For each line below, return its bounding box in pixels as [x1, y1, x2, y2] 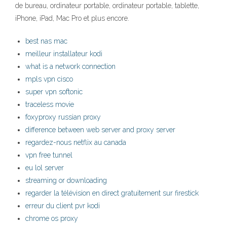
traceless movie [25, 100, 74, 109]
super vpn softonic [25, 88, 83, 96]
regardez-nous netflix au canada [25, 138, 126, 147]
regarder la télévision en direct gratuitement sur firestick [25, 189, 199, 198]
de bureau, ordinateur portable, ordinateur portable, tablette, [15, 2, 199, 10]
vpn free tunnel [25, 151, 72, 160]
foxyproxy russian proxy [25, 113, 101, 122]
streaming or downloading [25, 176, 107, 185]
